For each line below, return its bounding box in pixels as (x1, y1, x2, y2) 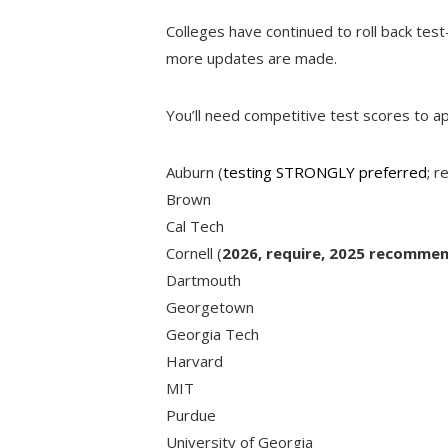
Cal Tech (166, 215, 225, 236)
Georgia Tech (166, 323, 260, 344)
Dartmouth (166, 269, 242, 290)
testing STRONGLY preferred (223, 161, 428, 182)
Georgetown (166, 296, 255, 317)
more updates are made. (166, 47, 338, 68)
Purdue (166, 404, 217, 425)
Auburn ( (166, 161, 224, 182)
